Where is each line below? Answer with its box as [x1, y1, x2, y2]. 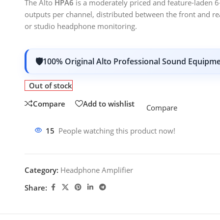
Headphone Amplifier [60, 165, 133, 175]
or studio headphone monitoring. [25, 21, 137, 31]
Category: [25, 165, 58, 175]
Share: [25, 182, 47, 192]
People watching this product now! [58, 126, 175, 136]
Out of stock [29, 81, 73, 90]
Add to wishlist [83, 98, 135, 109]
